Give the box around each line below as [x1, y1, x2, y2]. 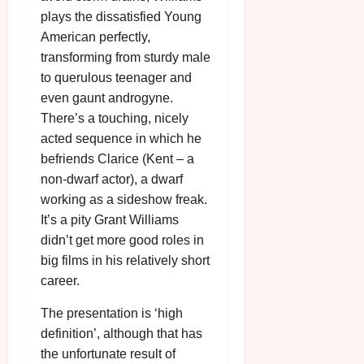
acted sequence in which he [41, 132, 201, 146]
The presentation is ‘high [41, 306, 183, 321]
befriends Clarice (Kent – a [41, 152, 194, 167]
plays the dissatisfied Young [41, 10, 201, 24]
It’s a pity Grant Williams [41, 213, 179, 227]
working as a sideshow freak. [41, 193, 207, 207]
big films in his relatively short [41, 253, 210, 268]
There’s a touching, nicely [41, 111, 188, 126]
